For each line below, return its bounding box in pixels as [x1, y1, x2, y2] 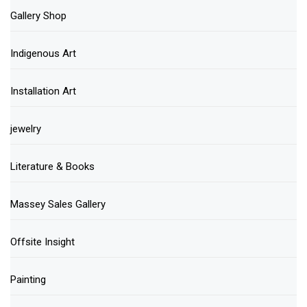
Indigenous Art [10, 47, 76, 60]
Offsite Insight [10, 236, 75, 249]
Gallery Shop [10, 10, 66, 23]
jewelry [10, 123, 41, 136]
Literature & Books [10, 160, 95, 173]
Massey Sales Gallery [10, 198, 106, 211]
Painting [10, 273, 46, 286]
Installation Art [10, 85, 76, 98]
